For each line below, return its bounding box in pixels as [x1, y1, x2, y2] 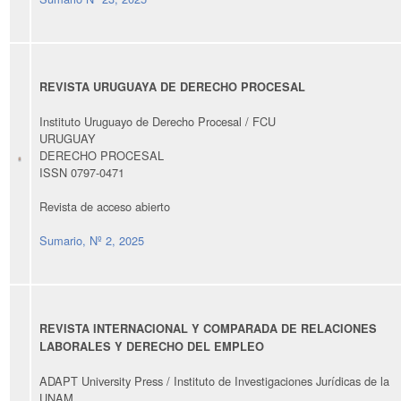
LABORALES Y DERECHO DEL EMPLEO [39, 337, 264, 354]
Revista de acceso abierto [39, 197, 170, 215]
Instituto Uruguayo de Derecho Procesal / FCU [39, 112, 276, 130]
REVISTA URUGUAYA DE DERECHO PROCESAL [39, 78, 305, 95]
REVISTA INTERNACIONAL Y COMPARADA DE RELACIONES [39, 320, 377, 337]
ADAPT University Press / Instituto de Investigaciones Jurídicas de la [39, 371, 389, 389]
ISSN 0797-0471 [39, 163, 124, 181]
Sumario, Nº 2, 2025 [39, 231, 144, 249]
